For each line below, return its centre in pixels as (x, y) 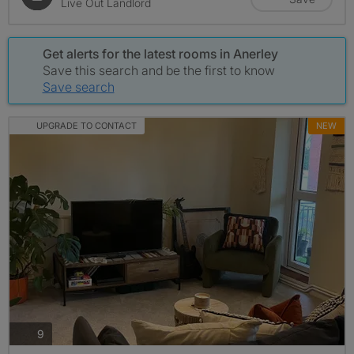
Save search (78, 87)
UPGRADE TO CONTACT (86, 125)
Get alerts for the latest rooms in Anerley (160, 53)
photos (61, 333)
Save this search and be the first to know (158, 70)
